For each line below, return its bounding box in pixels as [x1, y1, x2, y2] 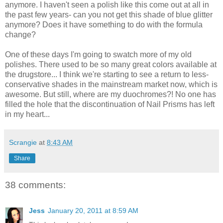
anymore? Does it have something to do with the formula [5, 20, 203, 29]
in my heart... [5, 110, 50, 118]
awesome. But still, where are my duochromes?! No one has [5, 90, 216, 99]
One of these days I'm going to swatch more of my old [5, 50, 192, 59]
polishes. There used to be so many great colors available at [5, 60, 217, 69]
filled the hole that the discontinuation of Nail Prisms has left [5, 100, 215, 109]
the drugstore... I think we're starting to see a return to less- [5, 70, 209, 79]
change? [5, 30, 36, 39]
